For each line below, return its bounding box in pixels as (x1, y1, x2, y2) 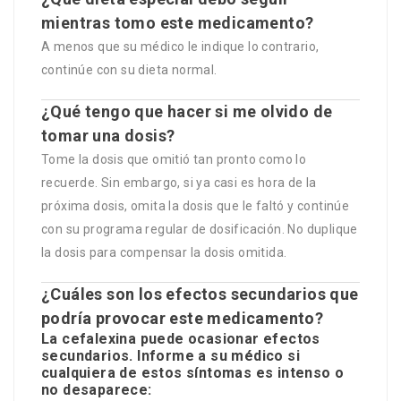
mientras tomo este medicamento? (41, 13, 314, 33)
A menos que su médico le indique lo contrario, (41, 39, 320, 55)
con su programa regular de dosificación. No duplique (41, 222, 358, 237)
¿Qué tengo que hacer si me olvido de (41, 102, 333, 122)
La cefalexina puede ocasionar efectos (41, 330, 320, 348)
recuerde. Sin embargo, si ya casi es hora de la (41, 175, 317, 191)
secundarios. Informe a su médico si (41, 347, 300, 365)
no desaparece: (41, 381, 152, 399)
